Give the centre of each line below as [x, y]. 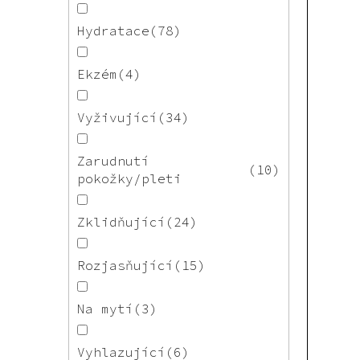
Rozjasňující [125, 266]
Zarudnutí [113, 161]
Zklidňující [121, 222]
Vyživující [117, 118]
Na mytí [105, 309]
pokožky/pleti [129, 179]
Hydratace [113, 31]
